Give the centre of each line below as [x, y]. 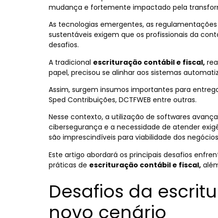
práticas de [69, 165]
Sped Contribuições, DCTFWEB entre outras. [123, 100]
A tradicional [71, 62]
